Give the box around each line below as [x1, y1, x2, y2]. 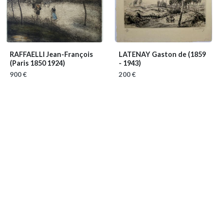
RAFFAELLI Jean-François [10, 50, 93, 58]
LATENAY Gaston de [119, 50, 188, 58]
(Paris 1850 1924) [10, 58, 65, 67]
